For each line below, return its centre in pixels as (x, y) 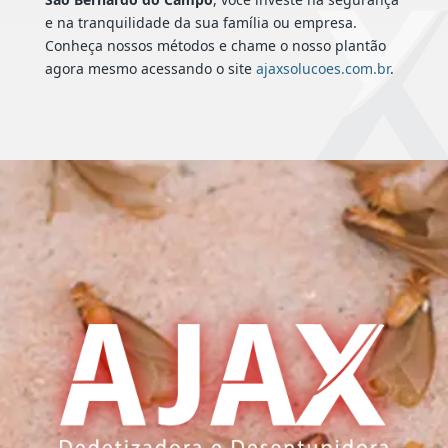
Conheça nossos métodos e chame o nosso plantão (215, 46)
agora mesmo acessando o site (150, 69)
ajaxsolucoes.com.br (322, 69)
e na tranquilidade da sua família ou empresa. (200, 23)
